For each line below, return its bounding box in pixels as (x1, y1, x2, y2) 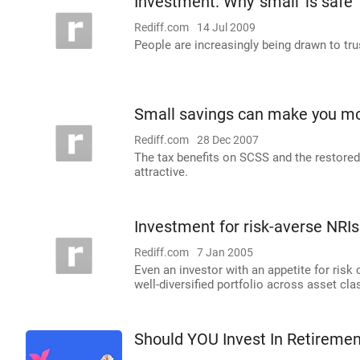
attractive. (134, 165, 188, 179)
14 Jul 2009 (197, 21, 256, 34)
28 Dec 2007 (197, 133, 259, 146)
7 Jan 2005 (197, 246, 253, 259)
